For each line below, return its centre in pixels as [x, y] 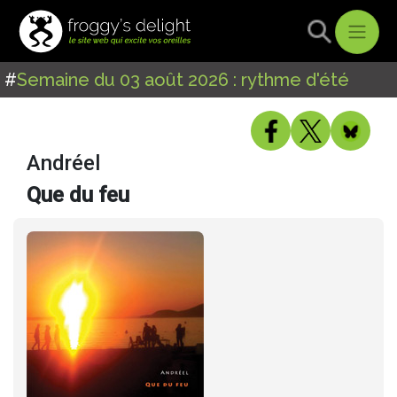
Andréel [63, 163]
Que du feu [78, 195]
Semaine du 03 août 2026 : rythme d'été [183, 80]
